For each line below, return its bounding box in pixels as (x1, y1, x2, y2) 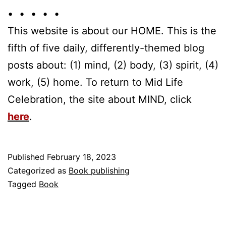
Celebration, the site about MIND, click (8, 93, 192, 105)
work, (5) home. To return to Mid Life (8, 76, 183, 88)
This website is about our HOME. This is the (8, 24, 216, 37)
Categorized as (8, 165, 69, 176)
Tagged (8, 179, 39, 189)
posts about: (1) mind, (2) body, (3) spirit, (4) (8, 59, 218, 71)
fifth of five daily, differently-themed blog (8, 41, 204, 54)
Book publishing (69, 165, 130, 176)
